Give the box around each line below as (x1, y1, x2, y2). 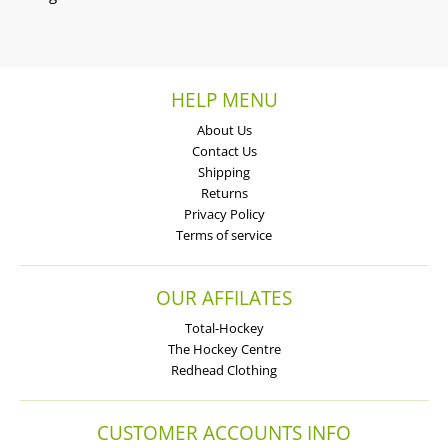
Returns (200, 184, 248, 203)
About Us (196, 121, 252, 140)
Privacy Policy (183, 205, 265, 224)
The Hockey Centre (167, 340, 281, 359)
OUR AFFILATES (156, 284, 292, 310)
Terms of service (176, 226, 272, 245)
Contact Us (191, 142, 257, 161)
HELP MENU (170, 86, 278, 112)
